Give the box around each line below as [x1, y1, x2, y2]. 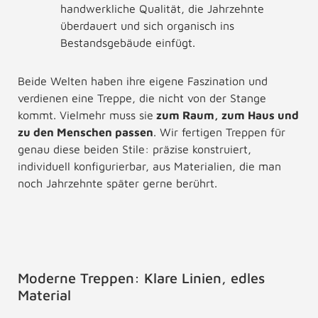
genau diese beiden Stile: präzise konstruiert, [18, 143, 251, 155]
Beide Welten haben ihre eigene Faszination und [18, 75, 268, 87]
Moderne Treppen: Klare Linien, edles [18, 270, 265, 286]
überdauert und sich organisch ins [60, 19, 234, 32]
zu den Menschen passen [18, 126, 153, 138]
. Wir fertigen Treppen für [153, 126, 285, 138]
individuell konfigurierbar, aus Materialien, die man [18, 160, 281, 172]
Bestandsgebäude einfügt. [60, 36, 195, 49]
